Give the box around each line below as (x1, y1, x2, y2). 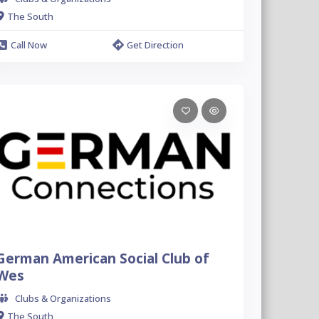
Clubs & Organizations (14, 292, 111, 305)
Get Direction (127, 38, 184, 51)
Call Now (10, 38, 47, 51)
